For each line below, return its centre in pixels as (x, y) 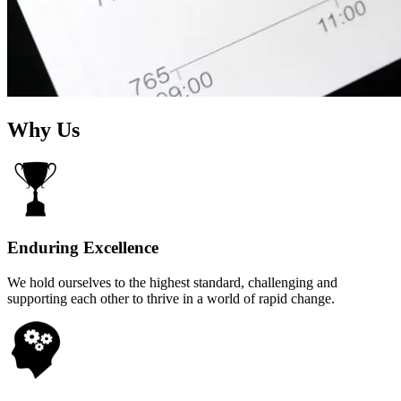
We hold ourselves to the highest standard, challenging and (172, 282)
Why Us (43, 130)
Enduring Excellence (83, 247)
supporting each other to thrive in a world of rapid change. (171, 298)
